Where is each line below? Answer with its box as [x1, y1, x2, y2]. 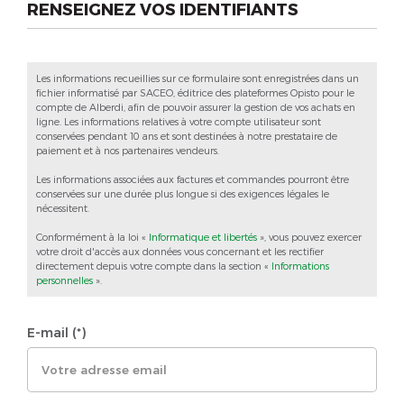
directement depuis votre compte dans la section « [36, 259, 271, 271]
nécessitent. [36, 201, 89, 214]
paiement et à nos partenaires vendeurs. [36, 143, 219, 156]
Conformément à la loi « [36, 230, 149, 243]
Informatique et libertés [149, 230, 257, 243]
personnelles [36, 273, 93, 286]
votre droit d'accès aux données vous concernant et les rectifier [36, 244, 324, 257]
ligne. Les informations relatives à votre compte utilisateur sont [36, 115, 321, 127]
